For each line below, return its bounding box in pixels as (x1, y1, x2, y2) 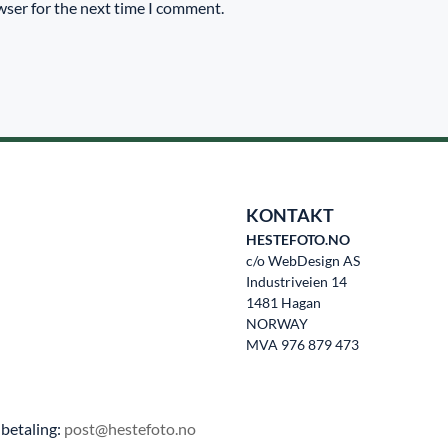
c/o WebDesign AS (245, 251, 360, 269)
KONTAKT (245, 203, 334, 226)
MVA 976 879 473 (245, 335, 359, 353)
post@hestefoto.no (63, 418, 196, 438)
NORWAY (245, 314, 308, 332)
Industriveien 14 (245, 272, 347, 290)
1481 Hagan (245, 293, 321, 311)
